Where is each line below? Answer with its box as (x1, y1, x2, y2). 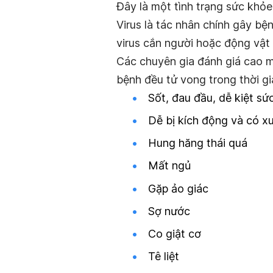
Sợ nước (148, 204, 190, 218)
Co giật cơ (148, 227, 201, 240)
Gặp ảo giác (148, 182, 208, 195)
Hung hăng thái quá (148, 136, 247, 150)
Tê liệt (148, 250, 179, 263)
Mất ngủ (148, 159, 191, 172)
